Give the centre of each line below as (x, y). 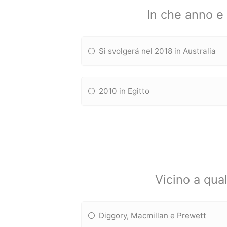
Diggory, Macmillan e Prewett (153, 216)
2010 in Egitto (124, 91)
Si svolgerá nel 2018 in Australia (158, 51)
